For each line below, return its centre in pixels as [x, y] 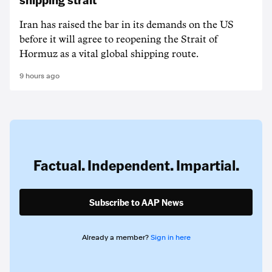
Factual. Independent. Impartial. [136, 165]
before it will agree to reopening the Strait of [118, 39]
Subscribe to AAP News [136, 202]
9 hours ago [39, 76]
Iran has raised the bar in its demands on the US [127, 25]
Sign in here [170, 237]
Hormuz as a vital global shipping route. [109, 54]
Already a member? [116, 237]
